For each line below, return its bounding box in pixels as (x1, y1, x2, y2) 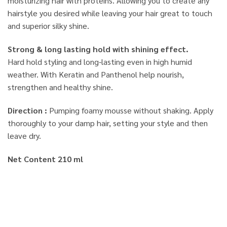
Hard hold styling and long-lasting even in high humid (8, 56, 192, 67)
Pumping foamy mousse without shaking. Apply (47, 104, 213, 116)
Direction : (8, 104, 47, 116)
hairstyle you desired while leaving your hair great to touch (8, 8, 212, 19)
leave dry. (8, 130, 41, 141)
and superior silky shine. (8, 20, 89, 31)
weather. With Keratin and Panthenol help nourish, (8, 69, 184, 80)
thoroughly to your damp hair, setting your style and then (8, 117, 208, 128)
